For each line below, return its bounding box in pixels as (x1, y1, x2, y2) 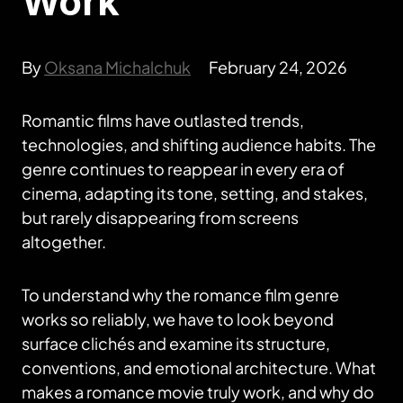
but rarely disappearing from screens (22, 207, 299, 228)
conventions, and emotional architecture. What (22, 357, 376, 378)
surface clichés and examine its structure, (22, 333, 330, 354)
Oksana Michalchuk (44, 57, 191, 77)
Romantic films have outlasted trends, (22, 110, 304, 130)
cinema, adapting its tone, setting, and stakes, (22, 183, 368, 203)
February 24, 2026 (209, 57, 347, 77)
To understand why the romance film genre (22, 284, 339, 305)
